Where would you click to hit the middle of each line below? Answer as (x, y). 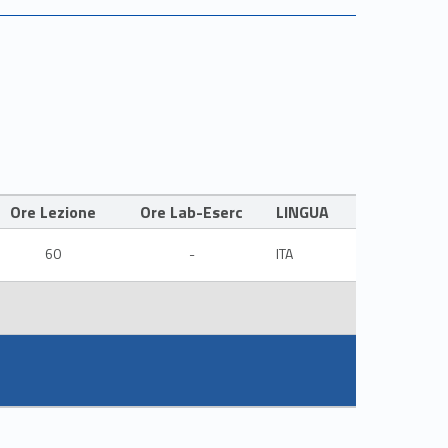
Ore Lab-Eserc (191, 212)
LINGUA (302, 212)
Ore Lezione (52, 212)
